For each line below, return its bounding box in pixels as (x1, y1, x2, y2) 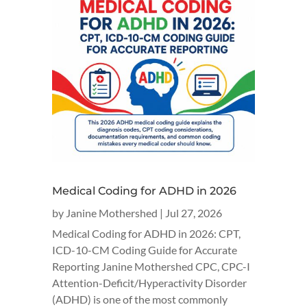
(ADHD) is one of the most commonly (52, 293, 228, 306)
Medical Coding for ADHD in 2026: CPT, (52, 227, 241, 240)
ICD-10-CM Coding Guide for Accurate (52, 243, 237, 256)
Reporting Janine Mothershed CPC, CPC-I (52, 260, 252, 273)
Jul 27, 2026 (165, 206, 222, 219)
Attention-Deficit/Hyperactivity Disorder (52, 276, 247, 289)
